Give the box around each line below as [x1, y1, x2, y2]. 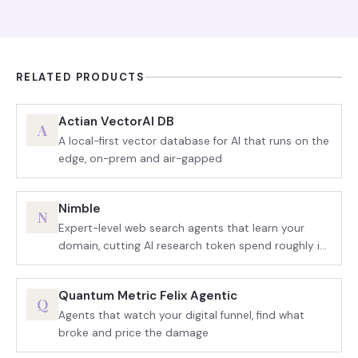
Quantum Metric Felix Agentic [58, 288, 237, 304]
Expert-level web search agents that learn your [58, 221, 304, 235]
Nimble [58, 201, 101, 217]
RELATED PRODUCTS [16, 70, 146, 84]
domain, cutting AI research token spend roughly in [58, 239, 326, 253]
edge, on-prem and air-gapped [58, 152, 222, 165]
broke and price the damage [58, 326, 209, 340]
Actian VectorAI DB [58, 113, 174, 129]
